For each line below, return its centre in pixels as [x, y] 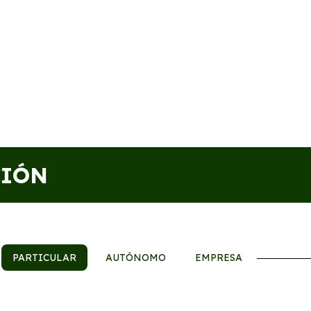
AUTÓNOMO [136, 258]
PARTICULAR [45, 258]
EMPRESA [219, 258]
